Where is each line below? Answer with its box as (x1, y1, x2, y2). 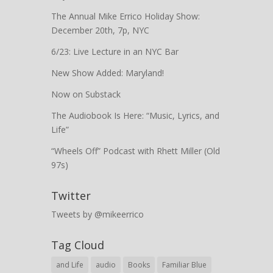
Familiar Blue (162, 259, 207, 270)
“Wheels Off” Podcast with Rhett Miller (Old (51, 144, 220, 157)
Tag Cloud (51, 237, 104, 252)
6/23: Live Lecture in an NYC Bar (51, 45, 179, 57)
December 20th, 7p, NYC (51, 24, 149, 36)
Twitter (51, 188, 91, 203)
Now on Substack (51, 88, 121, 100)
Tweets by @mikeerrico (51, 208, 144, 220)
